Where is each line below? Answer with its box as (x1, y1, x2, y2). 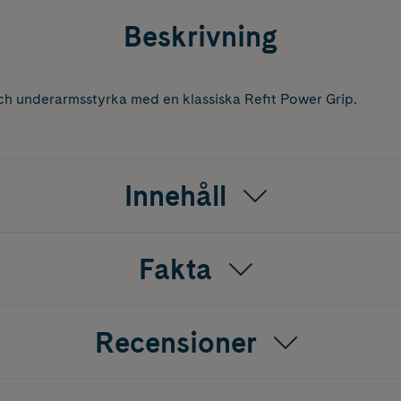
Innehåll (124, 178, 226, 214)
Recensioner (94, 325, 257, 361)
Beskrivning (124, 19, 277, 55)
